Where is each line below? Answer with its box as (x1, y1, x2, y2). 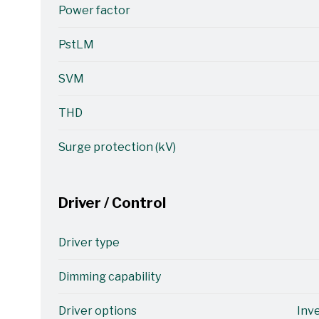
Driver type (58, 236, 120, 249)
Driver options (58, 304, 137, 318)
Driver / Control (58, 194, 166, 211)
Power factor (58, 4, 130, 17)
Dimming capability (58, 270, 161, 283)
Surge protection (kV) (58, 140, 176, 154)
